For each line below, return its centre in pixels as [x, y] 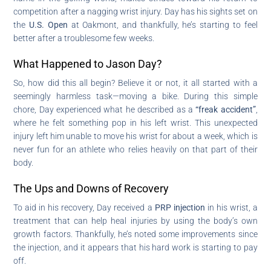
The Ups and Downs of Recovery [91, 188]
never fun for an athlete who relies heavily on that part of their [135, 149]
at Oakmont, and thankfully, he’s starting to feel [162, 24]
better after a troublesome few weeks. [84, 38]
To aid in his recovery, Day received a [84, 207]
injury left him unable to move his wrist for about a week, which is [135, 136]
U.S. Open [48, 24]
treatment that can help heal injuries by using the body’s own [135, 220]
